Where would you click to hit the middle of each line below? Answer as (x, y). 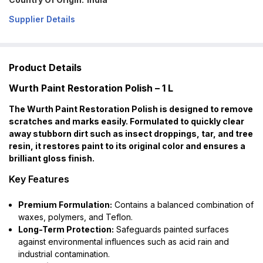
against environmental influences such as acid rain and (124, 241)
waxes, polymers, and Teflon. (75, 217)
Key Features (39, 179)
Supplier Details (42, 19)
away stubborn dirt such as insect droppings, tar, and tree (131, 133)
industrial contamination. (64, 254)
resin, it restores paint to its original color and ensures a (127, 146)
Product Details (45, 67)
